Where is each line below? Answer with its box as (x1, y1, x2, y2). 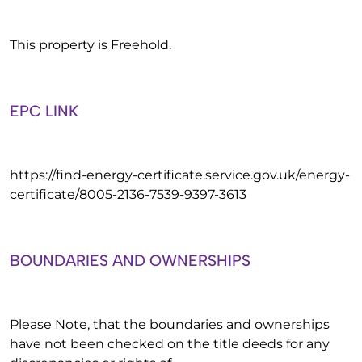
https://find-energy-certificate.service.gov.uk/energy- (10, 167, 350, 183)
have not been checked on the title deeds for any (10, 336, 330, 351)
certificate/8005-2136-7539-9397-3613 (10, 187, 246, 202)
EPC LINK (10, 102, 78, 120)
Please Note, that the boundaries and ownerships (10, 317, 330, 332)
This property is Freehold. (10, 37, 171, 53)
